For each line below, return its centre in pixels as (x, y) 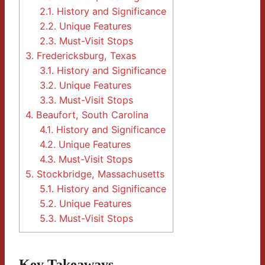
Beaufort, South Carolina (91, 115)
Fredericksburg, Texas (85, 56)
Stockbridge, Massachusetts (99, 174)
